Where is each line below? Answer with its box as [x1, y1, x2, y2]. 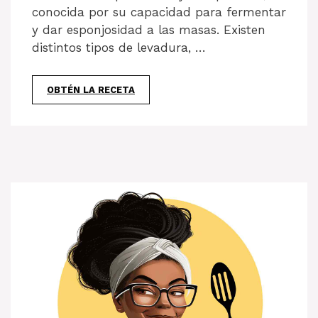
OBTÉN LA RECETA [47, 84, 135, 95]
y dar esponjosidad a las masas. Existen [32, 23, 265, 38]
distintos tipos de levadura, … [32, 40, 206, 55]
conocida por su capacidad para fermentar [32, 5, 286, 20]
